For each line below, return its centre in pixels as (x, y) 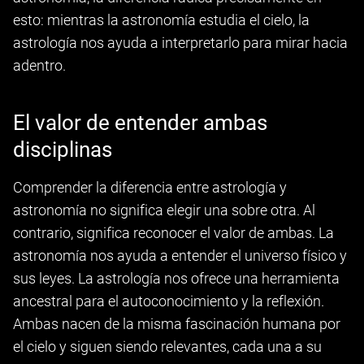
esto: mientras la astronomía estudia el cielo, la (161, 20)
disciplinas (63, 149)
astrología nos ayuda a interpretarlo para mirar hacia (180, 43)
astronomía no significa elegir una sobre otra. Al (164, 210)
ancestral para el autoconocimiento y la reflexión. (169, 301)
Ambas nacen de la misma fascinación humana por (177, 324)
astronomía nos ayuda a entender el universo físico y (180, 256)
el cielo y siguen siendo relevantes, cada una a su (167, 347)
